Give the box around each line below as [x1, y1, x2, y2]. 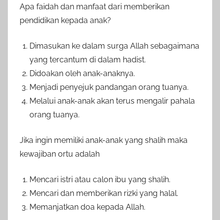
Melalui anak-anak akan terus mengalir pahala [29, 96, 195, 106]
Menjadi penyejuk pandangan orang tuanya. [29, 82, 189, 92]
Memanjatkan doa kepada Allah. [29, 202, 145, 212]
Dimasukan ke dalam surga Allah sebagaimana [29, 41, 199, 51]
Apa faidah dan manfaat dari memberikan [20, 1, 169, 11]
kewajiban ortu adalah [20, 149, 100, 159]
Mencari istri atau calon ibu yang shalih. [29, 174, 170, 184]
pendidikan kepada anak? [20, 15, 111, 25]
